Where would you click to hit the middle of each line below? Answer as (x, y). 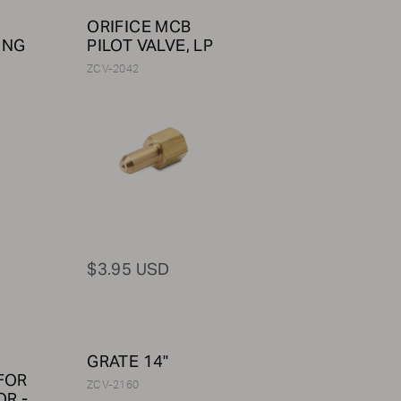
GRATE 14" (128, 361)
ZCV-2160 (113, 385)
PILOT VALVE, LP (150, 45)
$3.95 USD (128, 269)
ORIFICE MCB (139, 26)
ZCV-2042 (113, 69)
